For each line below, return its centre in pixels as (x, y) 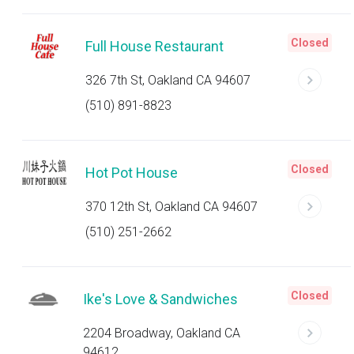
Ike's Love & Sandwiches (161, 299)
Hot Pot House (132, 173)
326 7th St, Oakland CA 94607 (168, 80)
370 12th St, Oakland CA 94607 (171, 207)
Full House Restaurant (154, 46)
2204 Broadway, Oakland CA (162, 333)
